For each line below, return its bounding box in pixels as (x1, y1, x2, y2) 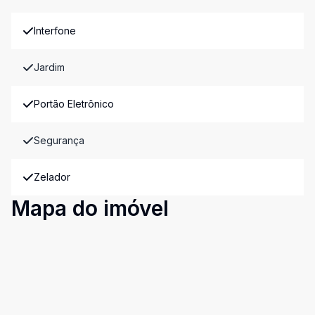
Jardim (34, 61, 65, 73)
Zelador (34, 171, 70, 183)
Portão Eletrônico (34, 98, 114, 110)
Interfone (34, 25, 76, 37)
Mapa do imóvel (11, 195, 169, 221)
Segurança (34, 134, 84, 146)
